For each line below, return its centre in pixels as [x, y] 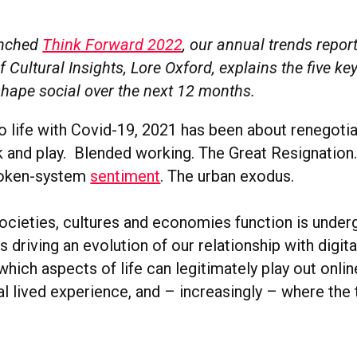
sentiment [126, 176]
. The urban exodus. [228, 176]
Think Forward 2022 [113, 44]
